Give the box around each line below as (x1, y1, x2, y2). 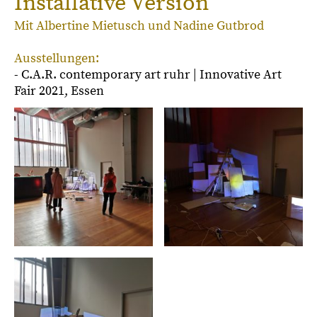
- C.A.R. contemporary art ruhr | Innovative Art (14, 67, 282, 83)
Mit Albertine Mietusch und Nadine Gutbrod (14, 18, 264, 35)
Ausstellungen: (14, 50, 99, 67)
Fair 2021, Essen (14, 83, 104, 100)
